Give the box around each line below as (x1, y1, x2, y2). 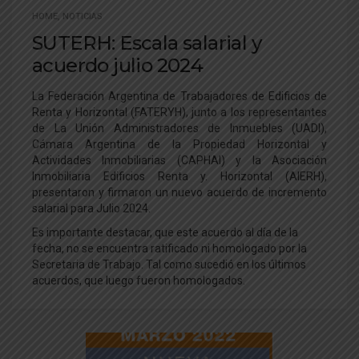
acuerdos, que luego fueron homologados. (32, 273, 245, 287)
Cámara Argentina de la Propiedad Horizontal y (32, 137, 327, 151)
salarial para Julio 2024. (32, 201, 151, 215)
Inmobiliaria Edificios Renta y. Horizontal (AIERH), (32, 169, 327, 183)
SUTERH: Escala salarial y (32, 30, 261, 54)
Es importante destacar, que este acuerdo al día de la (32, 225, 298, 239)
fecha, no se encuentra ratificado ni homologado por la (32, 241, 307, 255)
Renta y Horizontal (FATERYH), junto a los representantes (32, 105, 327, 119)
